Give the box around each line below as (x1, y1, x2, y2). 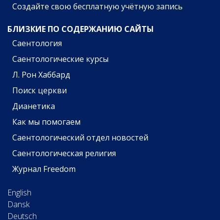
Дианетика (12, 100, 55, 111)
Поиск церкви (12, 84, 67, 96)
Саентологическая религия (12, 147, 116, 159)
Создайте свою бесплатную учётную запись (12, 1, 183, 12)
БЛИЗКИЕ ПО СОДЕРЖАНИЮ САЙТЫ (7, 24, 154, 35)
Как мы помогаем (12, 116, 81, 127)
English (7, 187, 31, 198)
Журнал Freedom (12, 163, 76, 174)
